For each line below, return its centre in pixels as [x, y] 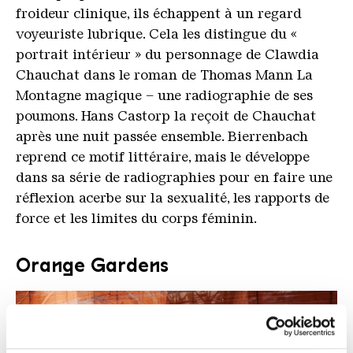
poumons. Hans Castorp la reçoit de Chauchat [166, 115]
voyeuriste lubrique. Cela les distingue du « [156, 33]
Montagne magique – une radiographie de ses [164, 95]
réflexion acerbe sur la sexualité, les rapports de [173, 197]
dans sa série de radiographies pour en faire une [174, 177]
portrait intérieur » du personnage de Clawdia [167, 54]
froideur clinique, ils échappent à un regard [159, 13]
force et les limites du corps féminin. [136, 218]
